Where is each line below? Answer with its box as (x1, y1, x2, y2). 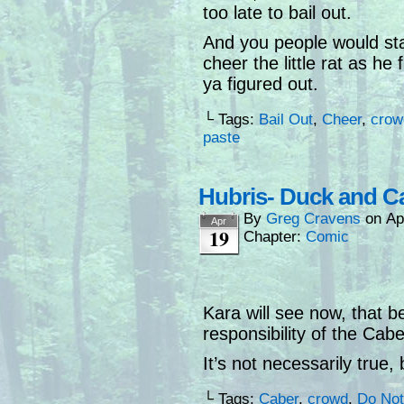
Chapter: (243, 228, 306, 246)
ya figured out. (203, 74, 318, 95)
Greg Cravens (266, 210, 361, 228)
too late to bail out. (203, 3, 352, 23)
